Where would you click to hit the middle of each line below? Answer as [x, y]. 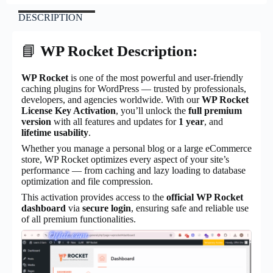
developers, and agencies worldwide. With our [112, 99]
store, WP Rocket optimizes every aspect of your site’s [125, 159]
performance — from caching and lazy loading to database [133, 170]
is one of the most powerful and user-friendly [156, 77]
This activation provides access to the [94, 197]
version [36, 121]
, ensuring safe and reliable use [190, 208]
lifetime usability [55, 132]
